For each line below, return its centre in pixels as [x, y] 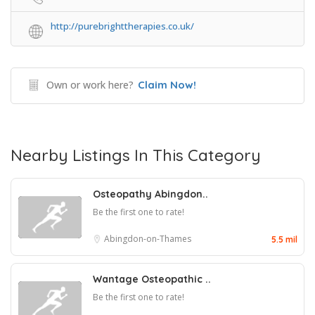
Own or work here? [90, 85]
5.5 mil [284, 239]
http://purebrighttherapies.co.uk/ [122, 26]
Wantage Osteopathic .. [152, 279]
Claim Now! [167, 85]
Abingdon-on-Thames [148, 239]
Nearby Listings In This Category [136, 155]
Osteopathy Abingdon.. [150, 194]
